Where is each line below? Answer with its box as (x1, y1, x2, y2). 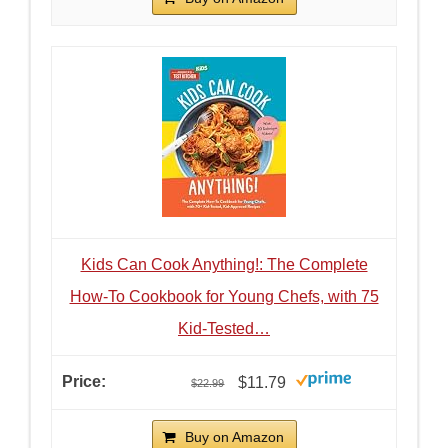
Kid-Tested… (178, 319, 270, 337)
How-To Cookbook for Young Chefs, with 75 (69, 287, 379, 305)
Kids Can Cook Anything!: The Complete (80, 255, 368, 273)
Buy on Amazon (184, 428, 284, 445)
